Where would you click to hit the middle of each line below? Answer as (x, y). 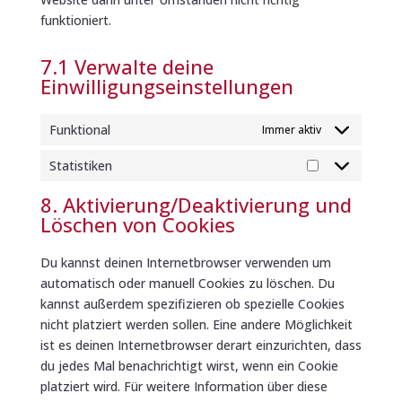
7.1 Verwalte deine (127, 66)
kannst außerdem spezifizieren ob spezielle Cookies (192, 303)
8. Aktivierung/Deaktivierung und (196, 204)
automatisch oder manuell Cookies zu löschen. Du (187, 283)
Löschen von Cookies (137, 224)
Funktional (79, 129)
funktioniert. (75, 20)
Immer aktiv (292, 129)
